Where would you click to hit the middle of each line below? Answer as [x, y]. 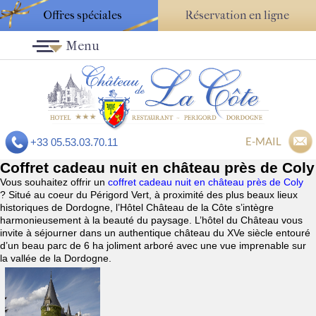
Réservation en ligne [237, 15]
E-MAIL [263, 141]
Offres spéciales [82, 15]
